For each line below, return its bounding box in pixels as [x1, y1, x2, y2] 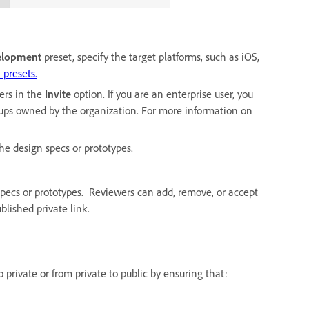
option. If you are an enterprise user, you [71, 86, 253, 101]
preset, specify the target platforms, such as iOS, [44, 49, 259, 63]
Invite [45, 86, 71, 101]
